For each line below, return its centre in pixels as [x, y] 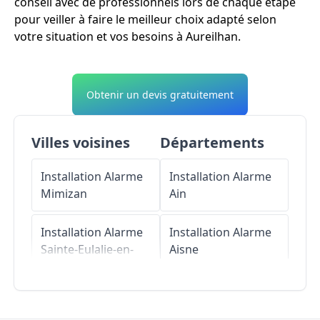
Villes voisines [81, 143]
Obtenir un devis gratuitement [160, 95]
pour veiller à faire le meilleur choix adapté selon [145, 20]
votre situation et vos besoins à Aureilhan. [127, 37]
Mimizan [64, 194]
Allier [183, 305]
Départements [212, 143]
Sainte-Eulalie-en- [87, 250]
